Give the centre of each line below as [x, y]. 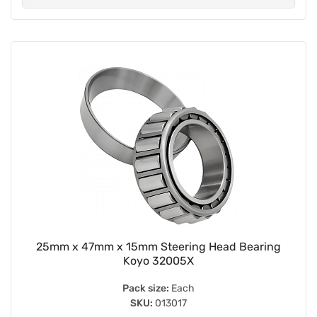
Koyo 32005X [158, 260]
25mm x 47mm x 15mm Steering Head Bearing [158, 246]
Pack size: [146, 288]
